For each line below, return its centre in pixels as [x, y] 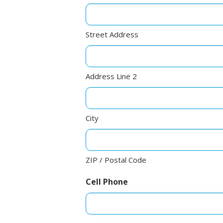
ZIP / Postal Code [116, 160]
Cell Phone [107, 181]
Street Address [112, 34]
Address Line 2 [111, 76]
